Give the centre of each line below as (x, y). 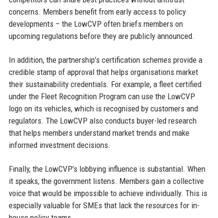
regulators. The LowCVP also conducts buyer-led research (102, 121)
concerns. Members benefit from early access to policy (97, 12)
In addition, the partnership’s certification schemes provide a (105, 60)
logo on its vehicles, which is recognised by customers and (103, 109)
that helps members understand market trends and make (99, 133)
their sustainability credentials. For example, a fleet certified (105, 84)
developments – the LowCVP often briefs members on (96, 24)
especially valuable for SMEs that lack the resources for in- (104, 206)
